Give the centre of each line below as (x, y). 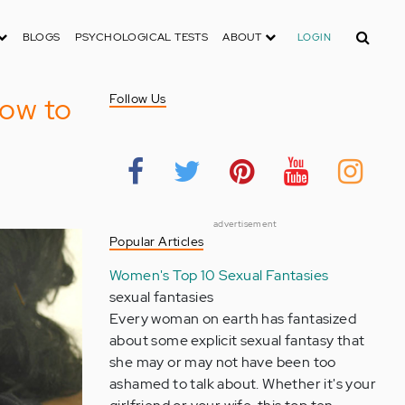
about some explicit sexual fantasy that (237, 340)
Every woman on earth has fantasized (232, 319)
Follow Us (137, 99)
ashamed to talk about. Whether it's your (242, 384)
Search (368, 31)
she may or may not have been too (222, 362)
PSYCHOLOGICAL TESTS (141, 37)
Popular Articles (156, 241)
